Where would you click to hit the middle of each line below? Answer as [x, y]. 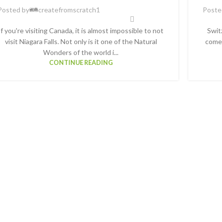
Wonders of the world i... [81, 52]
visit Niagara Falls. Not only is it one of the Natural [81, 41]
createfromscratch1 [69, 10]
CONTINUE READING [81, 62]
